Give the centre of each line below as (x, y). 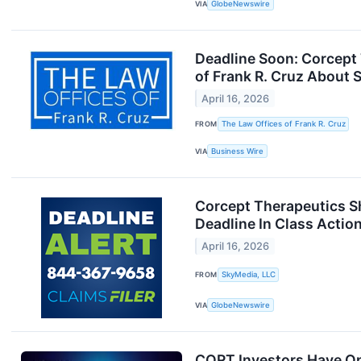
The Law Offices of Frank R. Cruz (283, 124)
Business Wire (238, 151)
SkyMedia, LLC (248, 275)
